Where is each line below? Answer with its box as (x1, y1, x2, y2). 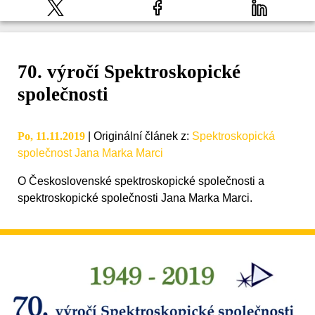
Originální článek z (94, 130, 186, 143)
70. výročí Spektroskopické (18, 61, 240, 83)
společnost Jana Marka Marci (18, 147, 163, 160)
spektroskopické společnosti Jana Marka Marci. (18, 192, 252, 205)
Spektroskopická (192, 130, 275, 143)
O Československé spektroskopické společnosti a (18, 175, 264, 188)
